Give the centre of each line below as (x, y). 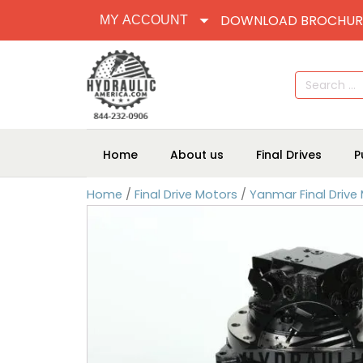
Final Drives (289, 154)
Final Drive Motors (186, 194)
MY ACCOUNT (144, 20)
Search (312, 77)
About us (197, 154)
